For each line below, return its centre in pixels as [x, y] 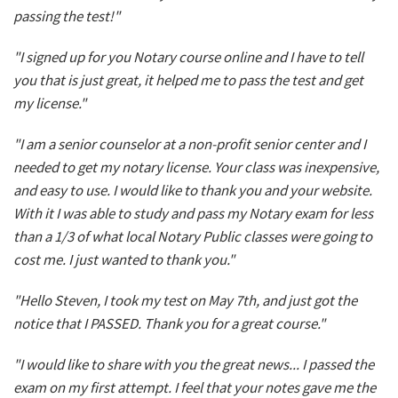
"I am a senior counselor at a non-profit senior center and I [190, 144]
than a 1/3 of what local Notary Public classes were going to [193, 237]
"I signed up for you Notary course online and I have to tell [188, 57]
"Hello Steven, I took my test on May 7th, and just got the [185, 301]
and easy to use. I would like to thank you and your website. [193, 191]
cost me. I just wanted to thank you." [124, 260]
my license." [50, 103]
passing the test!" [67, 16]
